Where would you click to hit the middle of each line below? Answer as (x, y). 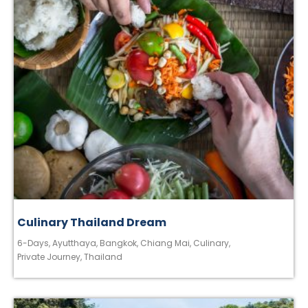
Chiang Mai (165, 243)
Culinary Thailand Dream (92, 222)
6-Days (33, 243)
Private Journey (49, 256)
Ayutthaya (74, 243)
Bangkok (118, 243)
